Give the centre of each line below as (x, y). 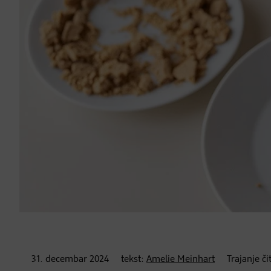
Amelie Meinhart (181, 260)
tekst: (134, 260)
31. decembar (59, 260)
